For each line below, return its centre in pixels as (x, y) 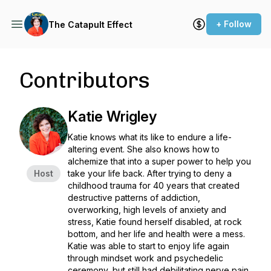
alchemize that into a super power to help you (159, 161)
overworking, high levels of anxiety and (147, 210)
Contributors (85, 80)
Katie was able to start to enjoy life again (149, 246)
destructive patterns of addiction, (134, 198)
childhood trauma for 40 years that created (154, 185)
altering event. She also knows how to (144, 149)
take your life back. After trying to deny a (150, 173)
